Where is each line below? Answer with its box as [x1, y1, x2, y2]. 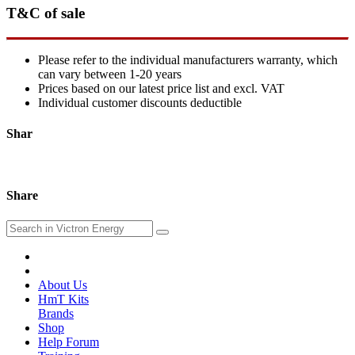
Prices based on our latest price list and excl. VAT [38, 81, 284, 95]
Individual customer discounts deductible [38, 95, 242, 109]
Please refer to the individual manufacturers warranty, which [38, 52, 338, 67]
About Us [38, 277, 87, 292]
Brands [38, 306, 74, 320]
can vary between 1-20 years [38, 67, 181, 81]
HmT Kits [38, 292, 89, 306]
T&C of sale [6, 4, 85, 21]
